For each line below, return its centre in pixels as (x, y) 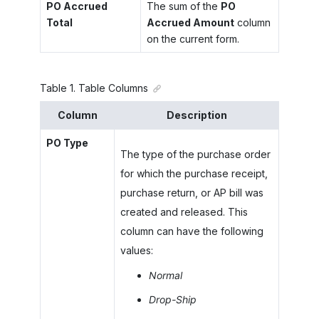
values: (136, 250)
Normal (165, 275)
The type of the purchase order (195, 154)
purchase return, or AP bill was (192, 193)
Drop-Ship (172, 299)
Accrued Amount (190, 22)
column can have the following (192, 231)
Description (197, 115)
